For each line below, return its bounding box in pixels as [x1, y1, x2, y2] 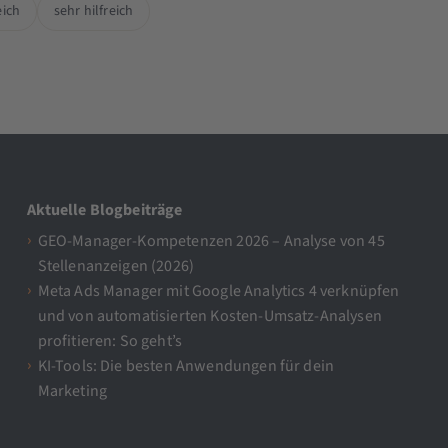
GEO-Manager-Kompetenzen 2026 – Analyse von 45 [37, 230, 385, 253]
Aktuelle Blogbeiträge [27, 198, 183, 221]
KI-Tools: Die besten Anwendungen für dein [37, 355, 335, 378]
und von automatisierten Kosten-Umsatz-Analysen [37, 305, 382, 328]
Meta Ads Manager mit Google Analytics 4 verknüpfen [37, 280, 400, 303]
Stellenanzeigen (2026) [37, 255, 195, 278]
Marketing [37, 380, 108, 403]
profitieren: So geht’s [37, 330, 183, 353]
